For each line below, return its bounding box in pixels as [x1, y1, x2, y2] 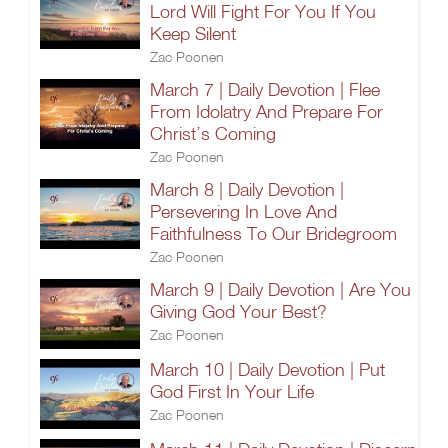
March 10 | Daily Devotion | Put [150, 359, 385, 380]
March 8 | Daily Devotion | [150, 179, 344, 200]
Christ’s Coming [150, 123, 276, 144]
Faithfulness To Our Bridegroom [150, 223, 397, 244]
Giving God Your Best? [150, 301, 327, 322]
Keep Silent [150, 23, 236, 44]
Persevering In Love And [150, 201, 337, 222]
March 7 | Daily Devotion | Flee [150, 79, 380, 100]
